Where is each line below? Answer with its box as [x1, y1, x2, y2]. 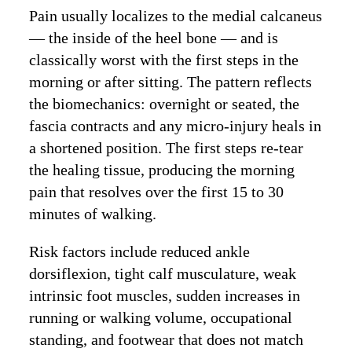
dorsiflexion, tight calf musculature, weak [29, 265, 297, 283]
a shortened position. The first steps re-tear [29, 139, 304, 157]
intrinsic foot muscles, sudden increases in [29, 287, 301, 305]
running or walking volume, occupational [29, 309, 293, 327]
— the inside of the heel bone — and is [29, 29, 279, 47]
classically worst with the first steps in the [29, 51, 299, 69]
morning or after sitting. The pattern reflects [29, 73, 313, 91]
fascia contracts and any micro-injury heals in [29, 117, 322, 135]
